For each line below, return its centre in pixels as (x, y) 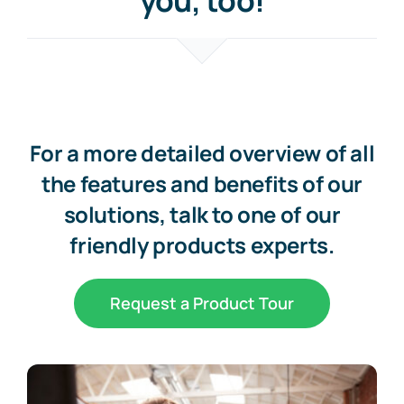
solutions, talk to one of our (202, 215)
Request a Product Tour (202, 303)
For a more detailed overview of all (202, 153)
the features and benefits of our (202, 184)
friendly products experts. (202, 245)
